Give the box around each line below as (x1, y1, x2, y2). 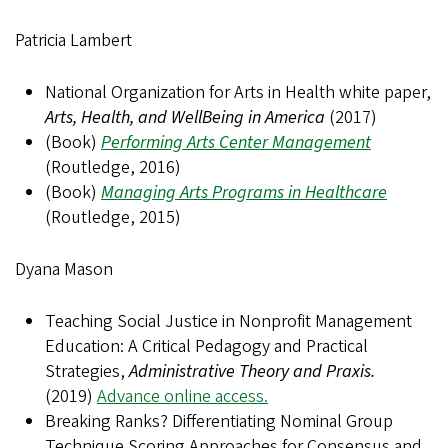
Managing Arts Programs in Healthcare (101, 180, 387, 205)
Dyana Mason (15, 257, 113, 282)
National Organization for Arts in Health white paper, (45, 80, 431, 105)
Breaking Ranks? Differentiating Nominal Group (45, 409, 393, 434)
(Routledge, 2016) (45, 155, 181, 180)
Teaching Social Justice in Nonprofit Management (45, 309, 412, 334)
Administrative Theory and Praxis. (129, 359, 375, 384)
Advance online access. (97, 384, 268, 409)
